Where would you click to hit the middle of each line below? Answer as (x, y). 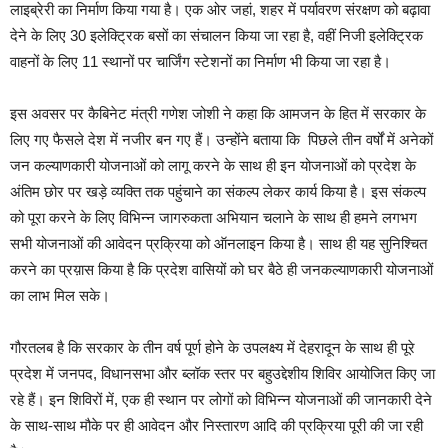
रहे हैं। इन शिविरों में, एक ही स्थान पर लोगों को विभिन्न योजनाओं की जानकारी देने (221, 399)
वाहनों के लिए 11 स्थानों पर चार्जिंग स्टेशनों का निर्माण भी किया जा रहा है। (200, 61)
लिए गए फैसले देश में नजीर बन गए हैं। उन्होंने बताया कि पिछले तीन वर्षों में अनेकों (221, 139)
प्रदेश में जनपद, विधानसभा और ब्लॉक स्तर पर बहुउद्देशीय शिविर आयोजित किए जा (222, 373)
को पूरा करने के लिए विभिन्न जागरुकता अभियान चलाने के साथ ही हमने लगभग (213, 217)
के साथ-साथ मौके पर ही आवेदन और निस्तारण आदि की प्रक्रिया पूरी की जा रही (216, 425)
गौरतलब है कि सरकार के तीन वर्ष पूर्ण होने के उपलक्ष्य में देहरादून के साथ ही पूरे (212, 347)
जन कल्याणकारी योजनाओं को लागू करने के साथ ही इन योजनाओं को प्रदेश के (213, 165)
